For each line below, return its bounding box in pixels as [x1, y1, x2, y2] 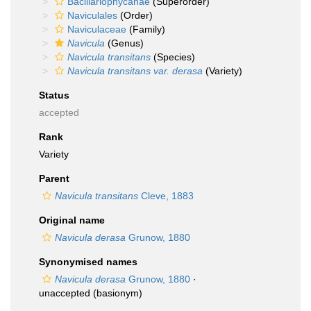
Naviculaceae [67, 24, 126, 35]
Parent [39, 173, 69, 184]
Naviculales [67, 10, 117, 21]
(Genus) [105, 37, 144, 49]
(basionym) [90, 287, 142, 299]
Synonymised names [39, 256, 137, 267]
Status [39, 90, 69, 101]
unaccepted [39, 287, 90, 299]
